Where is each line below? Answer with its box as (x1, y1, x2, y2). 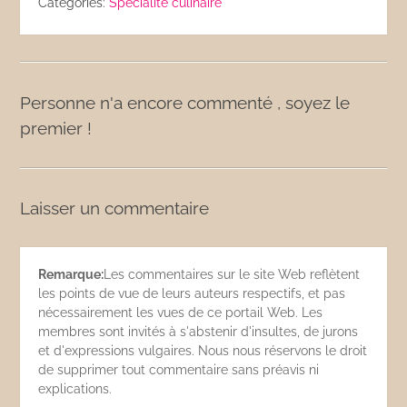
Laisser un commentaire (20, 198, 210, 218)
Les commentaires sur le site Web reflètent (104, 267, 361, 282)
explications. (38, 382, 113, 396)
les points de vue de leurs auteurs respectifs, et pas (38, 286, 346, 301)
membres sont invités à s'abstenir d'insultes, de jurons (38, 324, 359, 339)
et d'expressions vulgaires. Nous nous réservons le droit (38, 343, 368, 358)
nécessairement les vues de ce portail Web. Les (38, 305, 323, 320)
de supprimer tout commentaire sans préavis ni (38, 362, 320, 377)
